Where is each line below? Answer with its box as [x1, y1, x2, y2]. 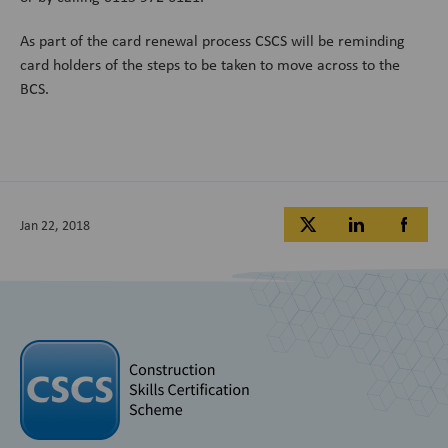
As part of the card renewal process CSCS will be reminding [20, 30, 405, 52]
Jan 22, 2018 [20, 215, 90, 234]
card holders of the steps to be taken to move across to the [20, 54, 400, 76]
